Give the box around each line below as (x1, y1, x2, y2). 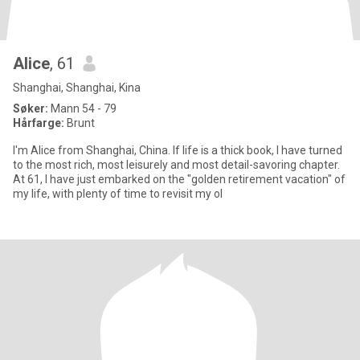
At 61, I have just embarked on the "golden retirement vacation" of (13, 173, 346, 186)
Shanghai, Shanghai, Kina (13, 81, 141, 94)
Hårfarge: (13, 117, 67, 129)
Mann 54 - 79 (48, 102, 117, 115)
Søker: (13, 102, 48, 115)
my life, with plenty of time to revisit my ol (13, 187, 223, 200)
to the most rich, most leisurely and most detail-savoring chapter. (13, 158, 340, 171)
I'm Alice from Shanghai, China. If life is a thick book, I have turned (13, 144, 342, 157)
